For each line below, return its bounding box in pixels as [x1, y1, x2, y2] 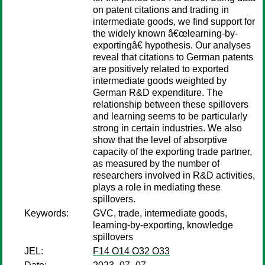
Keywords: [24, 208, 69, 218]
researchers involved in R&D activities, [93, 170, 255, 180]
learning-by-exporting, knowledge [93, 220, 233, 230]
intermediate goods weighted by [93, 76, 227, 86]
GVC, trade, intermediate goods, [93, 208, 227, 218]
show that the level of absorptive [93, 135, 227, 145]
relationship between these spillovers [93, 99, 248, 109]
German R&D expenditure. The [93, 88, 223, 98]
